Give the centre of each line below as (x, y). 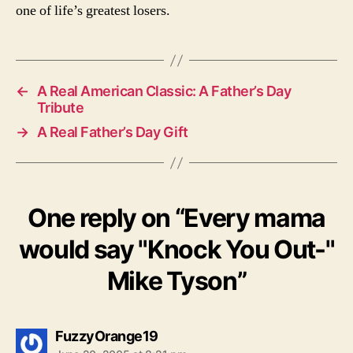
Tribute (60, 108)
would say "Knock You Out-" (176, 249)
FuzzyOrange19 (107, 336)
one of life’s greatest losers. (93, 11)
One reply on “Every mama (176, 218)
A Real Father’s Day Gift (112, 132)
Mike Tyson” (176, 281)
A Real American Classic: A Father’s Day (164, 91)
